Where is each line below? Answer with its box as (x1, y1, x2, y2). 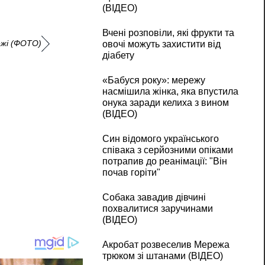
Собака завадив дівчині (102, 192, 206, 203)
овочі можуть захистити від (102, 39, 221, 50)
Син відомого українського (102, 134, 219, 144)
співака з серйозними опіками (102, 145, 233, 156)
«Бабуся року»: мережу (102, 75, 205, 86)
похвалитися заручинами (102, 203, 213, 214)
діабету (102, 50, 134, 61)
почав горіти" (102, 167, 160, 178)
